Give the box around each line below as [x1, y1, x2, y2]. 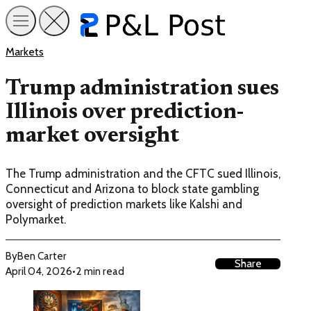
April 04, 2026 [6, 264, 72, 278]
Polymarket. [6, 212, 66, 227]
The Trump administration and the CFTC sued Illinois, [6, 167, 280, 181]
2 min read [76, 264, 124, 278]
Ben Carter [17, 249, 67, 263]
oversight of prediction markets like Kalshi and [6, 197, 242, 212]
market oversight [6, 124, 180, 147]
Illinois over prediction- [6, 101, 244, 124]
